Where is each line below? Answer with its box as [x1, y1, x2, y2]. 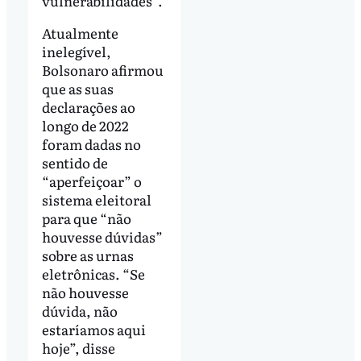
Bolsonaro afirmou [41, 59, 164, 80]
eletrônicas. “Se [41, 263, 145, 284]
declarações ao [41, 96, 135, 117]
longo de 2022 [41, 114, 129, 135]
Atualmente [41, 22, 118, 43]
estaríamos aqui [41, 318, 146, 339]
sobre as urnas [41, 244, 134, 265]
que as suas [41, 77, 114, 98]
